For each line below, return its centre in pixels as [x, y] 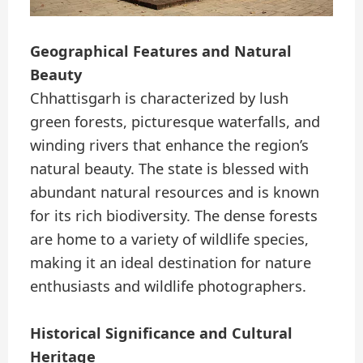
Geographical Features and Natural [161, 51]
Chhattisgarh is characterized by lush [160, 98]
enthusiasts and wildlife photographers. [169, 286]
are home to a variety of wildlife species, [170, 239]
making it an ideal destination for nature [171, 262]
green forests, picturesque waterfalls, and [175, 121]
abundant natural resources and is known [175, 192]
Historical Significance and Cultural [162, 333]
